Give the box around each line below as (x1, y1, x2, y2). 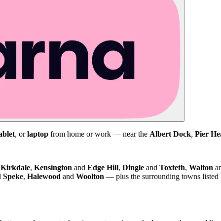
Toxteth (159, 163, 185, 172)
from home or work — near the (48, 129, 149, 138)
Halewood (27, 172, 61, 181)
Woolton (76, 172, 104, 181)
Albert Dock (149, 129, 191, 138)
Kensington (34, 163, 72, 172)
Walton (189, 163, 213, 172)
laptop (27, 129, 48, 138)
